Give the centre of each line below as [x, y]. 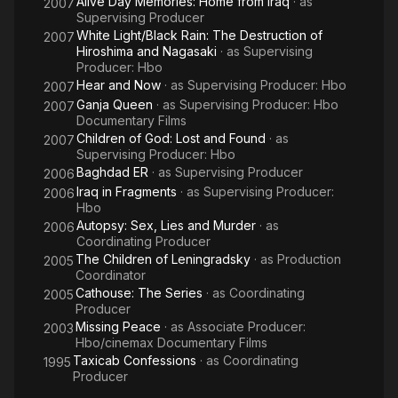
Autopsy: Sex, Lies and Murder [166, 225]
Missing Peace [118, 326]
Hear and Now [119, 85]
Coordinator [111, 275]
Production [309, 259]
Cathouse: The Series [139, 293]
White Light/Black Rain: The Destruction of [199, 35]
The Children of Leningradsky [163, 259]
